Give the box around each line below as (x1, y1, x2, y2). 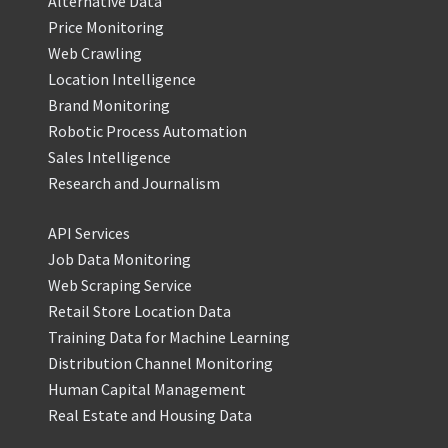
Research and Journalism (48, 173, 220, 194)
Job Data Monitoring (48, 249, 191, 270)
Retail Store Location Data (48, 301, 231, 322)
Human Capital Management (48, 379, 246, 400)
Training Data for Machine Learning (48, 327, 290, 348)
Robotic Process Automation (48, 121, 247, 142)
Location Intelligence (48, 69, 196, 90)
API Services (48, 223, 130, 244)
